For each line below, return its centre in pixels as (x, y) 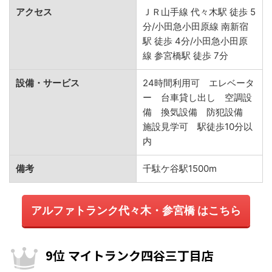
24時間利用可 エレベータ (199, 83)
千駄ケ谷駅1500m (180, 168)
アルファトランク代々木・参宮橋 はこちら (136, 210)
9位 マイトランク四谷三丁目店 (130, 255)
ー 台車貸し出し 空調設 (197, 97)
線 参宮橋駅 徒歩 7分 (185, 55)
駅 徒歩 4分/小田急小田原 (195, 41)
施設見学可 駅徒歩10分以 (198, 126)
